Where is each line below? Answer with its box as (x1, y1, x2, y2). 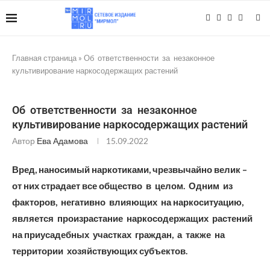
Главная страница (12, 53, 77, 63)
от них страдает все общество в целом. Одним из (12, 180, 234, 191)
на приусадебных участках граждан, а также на (12, 229, 227, 240)
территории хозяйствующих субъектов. (12, 245, 187, 256)
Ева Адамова (37, 136, 88, 146)
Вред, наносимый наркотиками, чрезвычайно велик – (12, 164, 247, 175)
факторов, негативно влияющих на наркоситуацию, (12, 196, 245, 207)
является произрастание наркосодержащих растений (12, 213, 254, 224)
